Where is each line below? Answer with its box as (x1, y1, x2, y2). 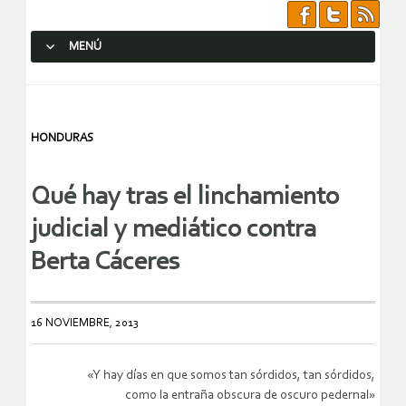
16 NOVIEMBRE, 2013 (31, 317, 139, 330)
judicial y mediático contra (31, 217, 316, 244)
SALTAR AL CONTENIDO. (39, 72, 171, 86)
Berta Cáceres (31, 249, 179, 276)
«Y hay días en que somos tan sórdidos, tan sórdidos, (87, 369, 375, 383)
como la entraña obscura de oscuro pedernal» (125, 389, 375, 403)
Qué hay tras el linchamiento (31, 184, 339, 211)
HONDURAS (31, 132, 93, 144)
